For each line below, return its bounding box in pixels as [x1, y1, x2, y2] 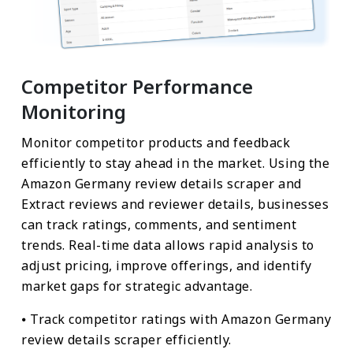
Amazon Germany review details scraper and [21, 174, 302, 192]
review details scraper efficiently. [21, 330, 232, 348]
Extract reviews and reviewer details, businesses [21, 195, 329, 213]
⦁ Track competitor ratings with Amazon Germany [21, 310, 331, 328]
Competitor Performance [21, 72, 253, 99]
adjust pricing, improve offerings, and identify [21, 256, 312, 274]
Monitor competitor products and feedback [21, 133, 290, 151]
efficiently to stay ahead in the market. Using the [21, 154, 329, 172]
